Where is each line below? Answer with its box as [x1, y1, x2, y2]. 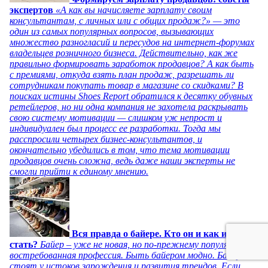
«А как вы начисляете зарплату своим [56, 4, 212, 15]
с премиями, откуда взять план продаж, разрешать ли [10, 69, 234, 80]
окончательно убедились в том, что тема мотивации [10, 144, 230, 155]
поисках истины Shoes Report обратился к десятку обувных [10, 90, 252, 101]
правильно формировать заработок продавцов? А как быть [10, 58, 254, 69]
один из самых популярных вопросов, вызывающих [10, 26, 214, 36]
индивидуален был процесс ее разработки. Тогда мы [10, 123, 221, 133]
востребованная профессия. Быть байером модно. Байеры [10, 249, 248, 260]
